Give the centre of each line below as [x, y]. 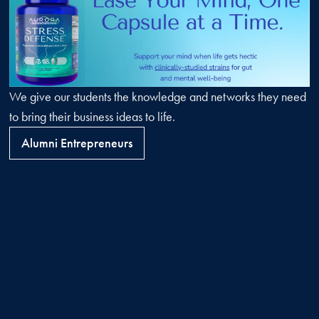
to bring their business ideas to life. [93, 116]
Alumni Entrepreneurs [77, 142]
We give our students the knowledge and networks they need [158, 96]
